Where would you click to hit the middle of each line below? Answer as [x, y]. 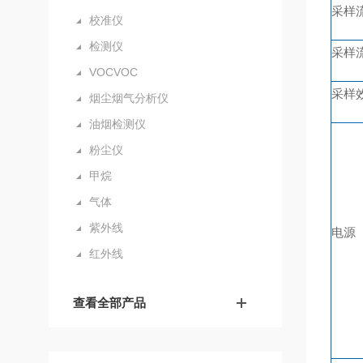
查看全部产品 [109, 303]
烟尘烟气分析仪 [129, 98]
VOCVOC [113, 72]
